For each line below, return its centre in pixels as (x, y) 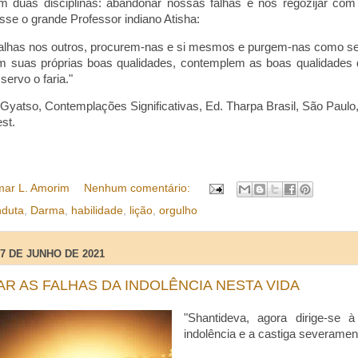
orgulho (178, 210)
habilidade (97, 210)
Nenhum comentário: (138, 188)
